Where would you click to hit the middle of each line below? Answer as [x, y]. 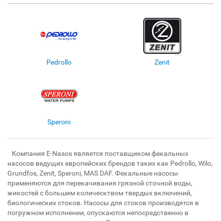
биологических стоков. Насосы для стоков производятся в [103, 203]
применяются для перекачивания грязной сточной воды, [100, 183]
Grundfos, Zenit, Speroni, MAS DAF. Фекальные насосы [93, 173]
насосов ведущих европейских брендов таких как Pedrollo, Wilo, [110, 163]
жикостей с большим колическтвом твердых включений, [100, 193]
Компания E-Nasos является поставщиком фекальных [98, 153]
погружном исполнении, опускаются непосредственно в [98, 213]
